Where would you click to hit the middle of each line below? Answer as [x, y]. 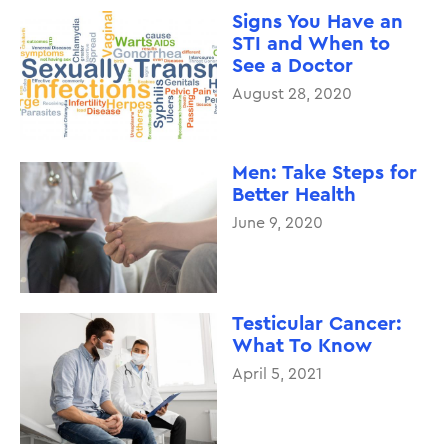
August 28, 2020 [291, 94]
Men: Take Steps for [324, 173]
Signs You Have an [317, 22]
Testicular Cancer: [316, 324]
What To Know [301, 346]
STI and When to [310, 44]
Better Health [293, 195]
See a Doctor [292, 66]
